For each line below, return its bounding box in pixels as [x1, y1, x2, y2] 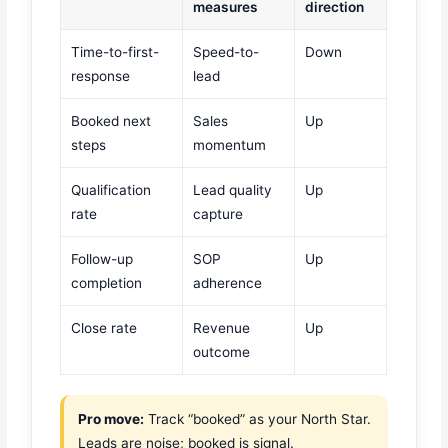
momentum [193, 137, 267, 154]
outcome [193, 344, 251, 361]
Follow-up [71, 251, 134, 268]
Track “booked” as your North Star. [144, 411, 372, 428]
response [71, 68, 131, 85]
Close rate [71, 320, 138, 337]
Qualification [71, 182, 152, 199]
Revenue [193, 320, 251, 337]
